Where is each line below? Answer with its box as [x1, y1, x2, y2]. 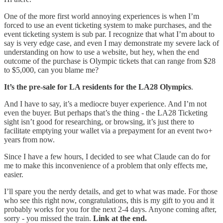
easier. [4, 170, 23, 179]
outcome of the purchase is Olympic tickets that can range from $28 [4, 56, 216, 65]
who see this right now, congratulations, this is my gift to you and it [4, 196, 214, 205]
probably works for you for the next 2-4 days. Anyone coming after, [4, 205, 217, 214]
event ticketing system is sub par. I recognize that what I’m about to [4, 29, 215, 38]
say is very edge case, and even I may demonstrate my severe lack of [4, 38, 219, 47]
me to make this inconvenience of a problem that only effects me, [4, 161, 208, 170]
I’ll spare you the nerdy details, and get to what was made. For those [4, 187, 218, 196]
